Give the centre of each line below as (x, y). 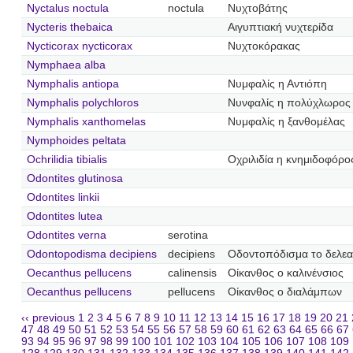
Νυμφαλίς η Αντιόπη (277, 84)
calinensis (192, 273)
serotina (188, 235)
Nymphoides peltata (76, 140)
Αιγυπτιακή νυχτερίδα (280, 27)
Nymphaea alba (66, 65)
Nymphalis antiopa (72, 84)
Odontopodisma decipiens (91, 254)
